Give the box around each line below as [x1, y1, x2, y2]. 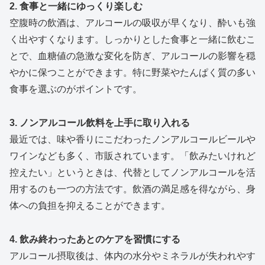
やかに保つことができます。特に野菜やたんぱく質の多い [9, 67, 256, 78]
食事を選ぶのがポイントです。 [9, 84, 142, 95]
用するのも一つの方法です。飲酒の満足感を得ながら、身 [9, 183, 256, 194]
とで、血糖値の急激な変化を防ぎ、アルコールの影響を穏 [9, 51, 256, 62]
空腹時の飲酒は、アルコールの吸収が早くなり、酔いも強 [9, 18, 256, 28]
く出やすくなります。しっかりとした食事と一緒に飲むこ [9, 34, 256, 45]
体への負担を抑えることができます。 [9, 200, 170, 211]
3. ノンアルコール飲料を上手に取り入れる [9, 117, 190, 128]
